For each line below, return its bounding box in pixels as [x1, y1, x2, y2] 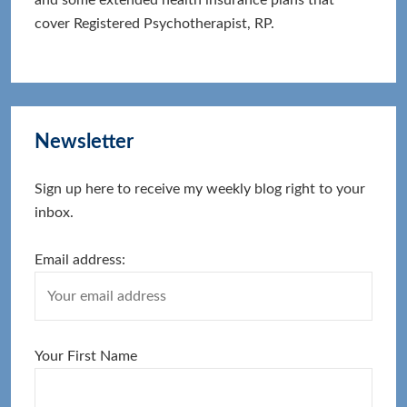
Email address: [35, 252, 126, 267]
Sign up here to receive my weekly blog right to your [35, 181, 366, 196]
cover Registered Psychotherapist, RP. [35, 15, 275, 31]
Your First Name [35, 348, 138, 363]
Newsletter [35, 131, 134, 152]
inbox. [35, 204, 74, 220]
